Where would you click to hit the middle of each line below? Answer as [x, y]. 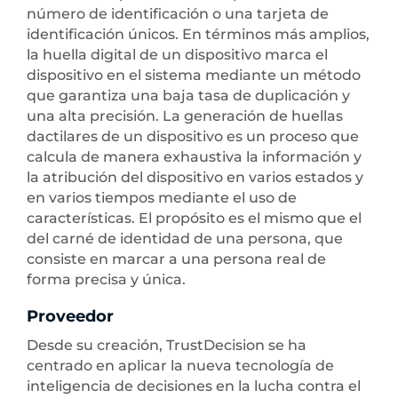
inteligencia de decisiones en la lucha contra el [194, 386]
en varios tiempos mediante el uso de [162, 198]
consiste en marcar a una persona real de [176, 259]
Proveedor [70, 317]
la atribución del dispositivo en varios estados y [195, 178]
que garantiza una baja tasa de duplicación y [188, 96]
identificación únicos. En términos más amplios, [198, 35]
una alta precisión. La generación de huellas [185, 116]
